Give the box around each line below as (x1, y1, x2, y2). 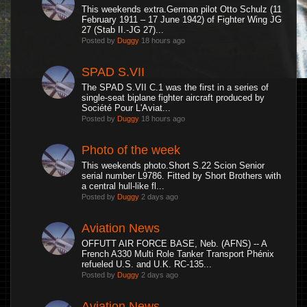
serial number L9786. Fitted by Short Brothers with (82, 171, 281, 181)
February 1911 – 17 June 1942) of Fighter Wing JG (82, 14, 282, 25)
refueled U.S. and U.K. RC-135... (82, 259, 212, 269)
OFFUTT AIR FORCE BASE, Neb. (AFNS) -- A (82, 238, 267, 249)
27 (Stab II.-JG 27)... (82, 25, 164, 35)
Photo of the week (82, 143, 180, 157)
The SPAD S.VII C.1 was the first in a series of (82, 82, 269, 93)
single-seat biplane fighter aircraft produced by (82, 93, 265, 103)
